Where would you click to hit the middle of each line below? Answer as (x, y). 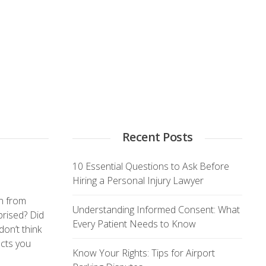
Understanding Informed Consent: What (156, 210)
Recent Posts (157, 137)
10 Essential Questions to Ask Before (151, 166)
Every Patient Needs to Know (134, 224)
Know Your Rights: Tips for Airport (144, 253)
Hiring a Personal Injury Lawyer (138, 180)
